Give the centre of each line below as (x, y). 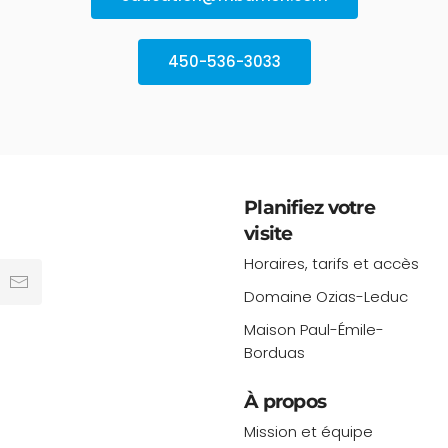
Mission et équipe (309, 432)
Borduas (275, 353)
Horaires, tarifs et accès (332, 264)
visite (268, 234)
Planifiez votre (309, 208)
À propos (285, 402)
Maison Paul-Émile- (314, 330)
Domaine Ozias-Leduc (326, 297)
